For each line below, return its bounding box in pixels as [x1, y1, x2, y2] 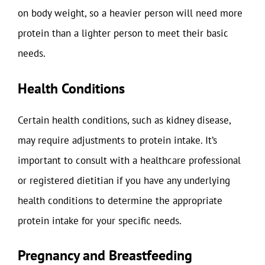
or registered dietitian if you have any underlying [18, 173, 230, 187]
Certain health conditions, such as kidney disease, [18, 113, 231, 127]
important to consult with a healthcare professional [18, 153, 241, 167]
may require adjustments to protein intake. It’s [18, 133, 217, 147]
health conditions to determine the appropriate [18, 193, 222, 207]
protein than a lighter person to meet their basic [18, 27, 228, 40]
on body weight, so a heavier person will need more [18, 7, 243, 20]
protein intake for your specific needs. [18, 214, 182, 227]
